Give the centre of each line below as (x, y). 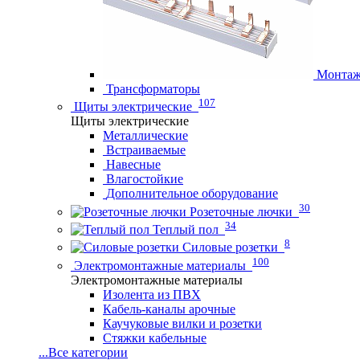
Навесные (133, 165)
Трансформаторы (153, 88)
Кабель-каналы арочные (169, 309)
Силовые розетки (230, 247)
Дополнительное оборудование (192, 194)
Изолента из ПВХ (152, 294)
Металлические (145, 136)
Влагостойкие (145, 179)
